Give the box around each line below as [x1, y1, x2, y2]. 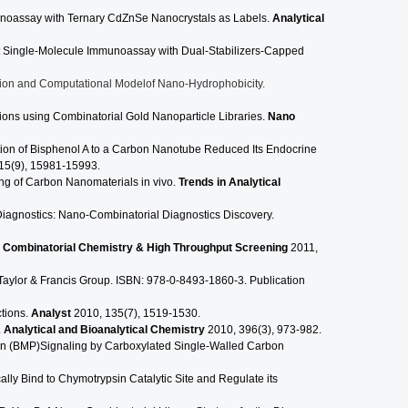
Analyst [31, 307, 71, 321]
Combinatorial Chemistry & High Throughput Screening [3, 241, 288, 255]
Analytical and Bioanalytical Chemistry [4, 323, 205, 337]
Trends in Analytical [178, 176, 280, 189]
